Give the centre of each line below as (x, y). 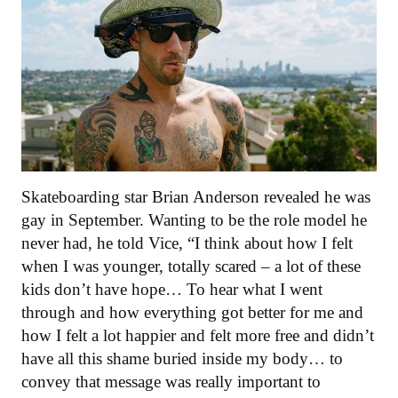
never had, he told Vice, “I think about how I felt (187, 243)
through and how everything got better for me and (192, 313)
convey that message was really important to (171, 382)
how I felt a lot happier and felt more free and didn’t (198, 336)
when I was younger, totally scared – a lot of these (191, 267)
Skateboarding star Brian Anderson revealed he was (196, 197)
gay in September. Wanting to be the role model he (194, 220)
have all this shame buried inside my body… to (182, 359)
